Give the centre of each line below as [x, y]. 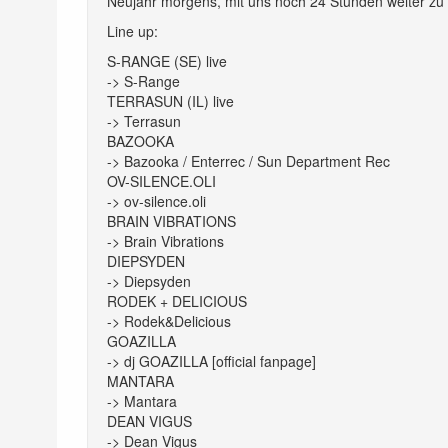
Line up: [132, 30]
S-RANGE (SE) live [167, 60]
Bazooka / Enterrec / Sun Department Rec [257, 160]
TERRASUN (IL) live [170, 100]
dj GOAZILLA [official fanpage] [220, 360]
